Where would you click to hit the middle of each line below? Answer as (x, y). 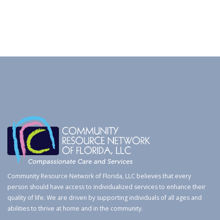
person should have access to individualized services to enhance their (107, 187)
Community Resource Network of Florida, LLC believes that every (99, 176)
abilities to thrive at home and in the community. (75, 209)
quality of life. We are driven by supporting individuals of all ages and (105, 198)
